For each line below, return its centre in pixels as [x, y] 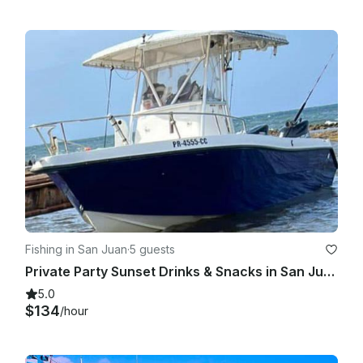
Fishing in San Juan [76, 249]
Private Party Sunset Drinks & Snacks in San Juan [329, 271]
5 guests [152, 249]
